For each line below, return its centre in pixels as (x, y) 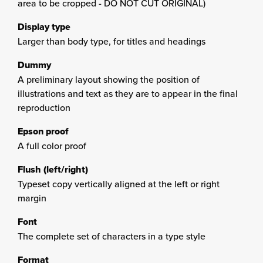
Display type (44, 27)
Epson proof (43, 131)
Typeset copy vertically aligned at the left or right (119, 184)
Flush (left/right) (53, 169)
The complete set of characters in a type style (112, 236)
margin (32, 198)
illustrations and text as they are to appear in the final (128, 93)
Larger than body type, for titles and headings (112, 41)
